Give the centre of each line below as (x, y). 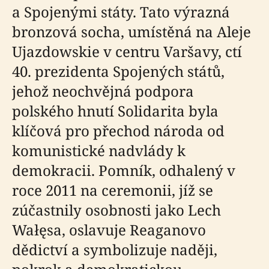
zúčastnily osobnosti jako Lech (116, 210)
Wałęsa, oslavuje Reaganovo (109, 230)
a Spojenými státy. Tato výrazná (121, 12)
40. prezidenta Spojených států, (118, 71)
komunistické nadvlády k (99, 150)
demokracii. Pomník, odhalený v (124, 170)
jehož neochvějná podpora (103, 91)
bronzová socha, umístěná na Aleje (131, 32)
